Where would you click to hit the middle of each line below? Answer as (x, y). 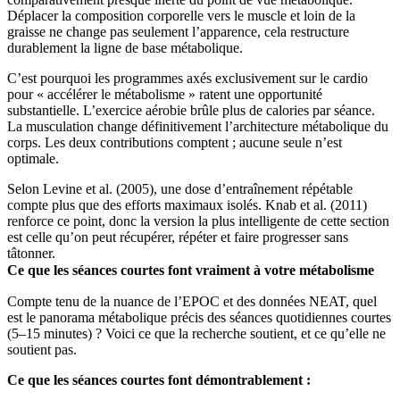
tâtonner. (31, 253)
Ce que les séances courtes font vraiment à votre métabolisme (191, 270)
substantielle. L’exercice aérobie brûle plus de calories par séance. (191, 110)
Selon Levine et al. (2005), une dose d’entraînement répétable (180, 188)
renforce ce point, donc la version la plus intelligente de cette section (198, 221)
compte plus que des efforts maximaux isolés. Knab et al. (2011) (187, 204)
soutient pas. (42, 349)
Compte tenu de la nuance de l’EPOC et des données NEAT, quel (192, 301)
